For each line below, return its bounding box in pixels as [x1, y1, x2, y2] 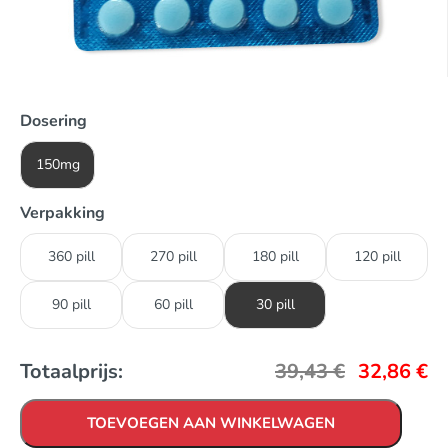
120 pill [353, 247, 401, 267]
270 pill [149, 247, 197, 267]
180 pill [251, 247, 299, 267]
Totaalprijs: [20, 358, 123, 386]
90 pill [51, 295, 91, 315]
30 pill [255, 295, 295, 315]
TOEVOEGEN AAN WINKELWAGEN [87, 413, 335, 434]
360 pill [47, 247, 95, 267]
